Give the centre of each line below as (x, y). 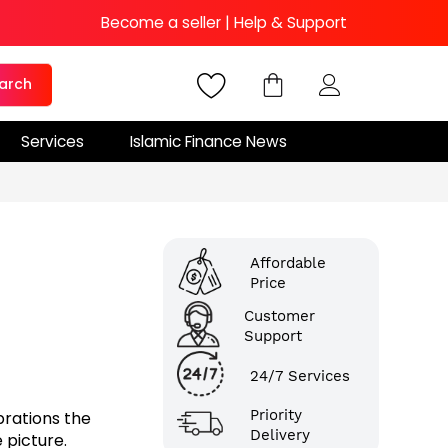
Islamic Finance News (208, 141)
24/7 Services (300, 375)
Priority (275, 415)
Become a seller (161, 23)
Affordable (287, 262)
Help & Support (290, 23)
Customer (279, 315)
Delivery (279, 435)
